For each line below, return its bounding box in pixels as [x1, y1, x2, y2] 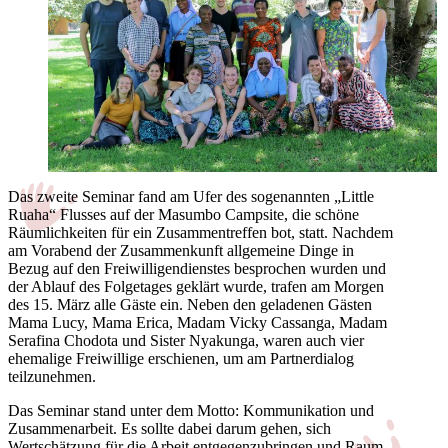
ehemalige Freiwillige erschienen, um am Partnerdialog [8, 349, 354, 367]
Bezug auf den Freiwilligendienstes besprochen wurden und [8, 259, 386, 277]
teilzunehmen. [8, 367, 100, 385]
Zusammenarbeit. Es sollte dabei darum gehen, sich [8, 419, 331, 437]
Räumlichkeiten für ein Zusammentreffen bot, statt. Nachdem [8, 223, 393, 241]
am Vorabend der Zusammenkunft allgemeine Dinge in [8, 241, 354, 259]
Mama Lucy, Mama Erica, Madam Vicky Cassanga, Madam [8, 313, 387, 331]
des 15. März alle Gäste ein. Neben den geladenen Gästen [8, 295, 372, 313]
